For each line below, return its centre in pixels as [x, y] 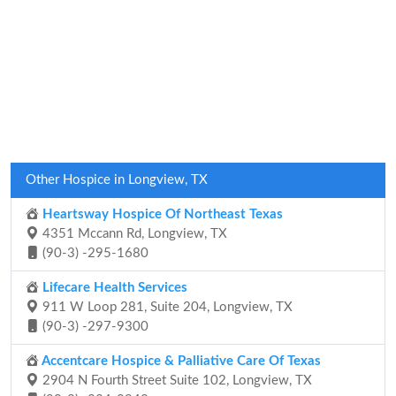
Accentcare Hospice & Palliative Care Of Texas [180, 361]
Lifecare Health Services [113, 288]
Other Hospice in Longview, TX [117, 180]
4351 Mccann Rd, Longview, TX [133, 234]
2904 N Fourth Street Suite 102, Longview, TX [175, 381]
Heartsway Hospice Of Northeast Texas [161, 214]
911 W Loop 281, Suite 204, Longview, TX [166, 307]
